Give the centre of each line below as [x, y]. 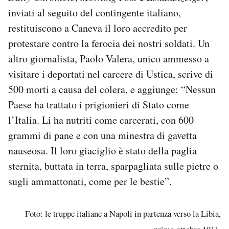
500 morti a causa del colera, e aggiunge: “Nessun [112, 89]
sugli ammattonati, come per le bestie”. [90, 181]
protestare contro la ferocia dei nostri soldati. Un [109, 43]
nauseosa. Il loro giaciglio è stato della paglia [102, 150]
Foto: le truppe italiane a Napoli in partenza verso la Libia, [123, 213]
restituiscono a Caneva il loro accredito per [98, 28]
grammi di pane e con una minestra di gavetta [102, 135]
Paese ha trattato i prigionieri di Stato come [99, 104]
